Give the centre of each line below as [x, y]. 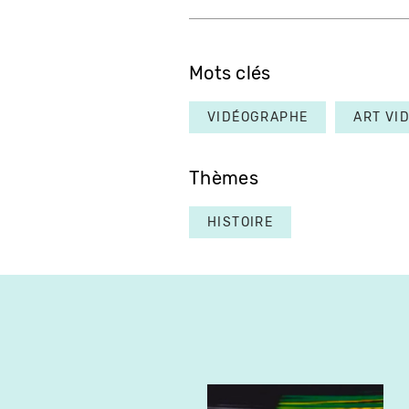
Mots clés [230, 74]
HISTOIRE [241, 223]
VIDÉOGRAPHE [258, 118]
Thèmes [224, 179]
